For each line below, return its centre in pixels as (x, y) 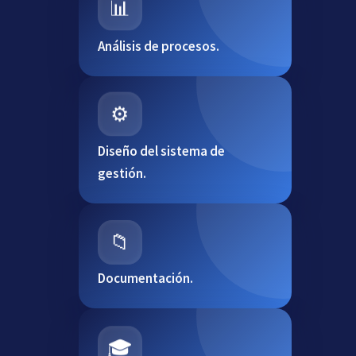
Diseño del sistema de (161, 151)
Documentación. (145, 279)
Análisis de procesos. (158, 46)
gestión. (122, 174)
